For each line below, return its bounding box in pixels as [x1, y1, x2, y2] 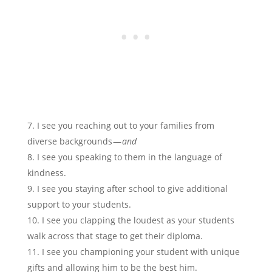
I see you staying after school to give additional [36, 183, 228, 195]
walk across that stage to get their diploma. [27, 230, 203, 242]
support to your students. [27, 199, 131, 211]
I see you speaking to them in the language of [36, 151, 222, 163]
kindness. [27, 167, 66, 179]
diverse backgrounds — [27, 135, 122, 148]
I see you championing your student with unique [41, 246, 240, 258]
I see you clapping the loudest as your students [41, 214, 234, 226]
